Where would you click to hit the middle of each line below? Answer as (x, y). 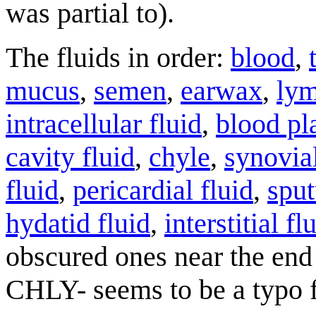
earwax (221, 90)
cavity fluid (70, 157)
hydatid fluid (78, 223)
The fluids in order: (118, 57)
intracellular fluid (104, 123)
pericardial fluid (163, 190)
